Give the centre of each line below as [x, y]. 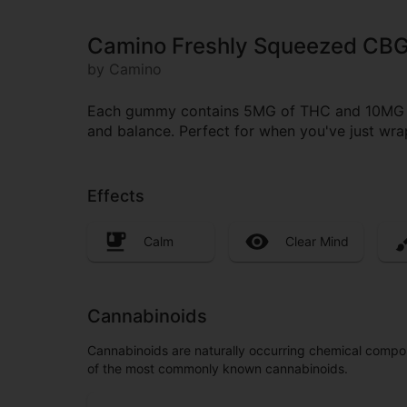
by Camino [124, 69]
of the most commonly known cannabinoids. [218, 368]
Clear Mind [317, 242]
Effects [116, 196]
